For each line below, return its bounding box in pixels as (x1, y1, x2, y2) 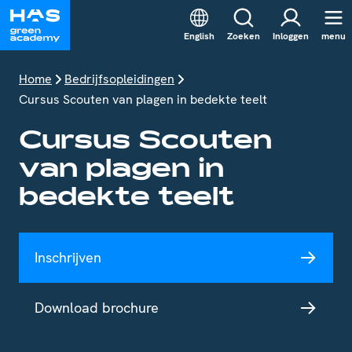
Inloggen (273, 30, 309, 43)
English (184, 30, 214, 43)
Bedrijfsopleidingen (64, 71, 174, 87)
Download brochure (35, 299, 159, 317)
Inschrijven (35, 248, 101, 266)
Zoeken (227, 30, 260, 43)
